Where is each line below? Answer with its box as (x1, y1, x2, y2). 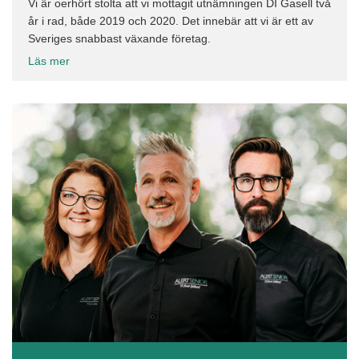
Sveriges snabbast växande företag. (28, 31, 211, 45)
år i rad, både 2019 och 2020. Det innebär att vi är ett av (28, 14, 313, 27)
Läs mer (28, 54, 70, 67)
